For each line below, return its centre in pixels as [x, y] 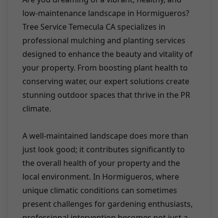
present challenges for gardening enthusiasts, [108, 204]
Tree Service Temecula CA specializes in [94, 27]
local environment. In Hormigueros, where [101, 177]
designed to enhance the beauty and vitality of [108, 54]
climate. [37, 109]
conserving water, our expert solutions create [106, 82]
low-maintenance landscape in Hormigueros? [106, 13]
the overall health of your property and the [101, 163]
